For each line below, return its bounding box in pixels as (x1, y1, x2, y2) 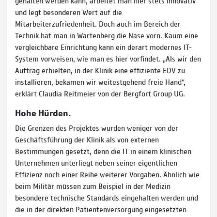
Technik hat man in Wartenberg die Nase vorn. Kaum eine (15, 30, 198, 40)
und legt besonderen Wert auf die (15, 6, 122, 17)
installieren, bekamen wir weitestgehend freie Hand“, (15, 76, 186, 87)
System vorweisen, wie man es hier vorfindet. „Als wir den (15, 53, 201, 63)
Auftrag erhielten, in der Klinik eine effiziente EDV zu (15, 64, 185, 75)
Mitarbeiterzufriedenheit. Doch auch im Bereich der (15, 18, 181, 29)
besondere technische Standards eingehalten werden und (15, 192, 198, 202)
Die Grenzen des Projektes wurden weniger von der (15, 122, 178, 133)
